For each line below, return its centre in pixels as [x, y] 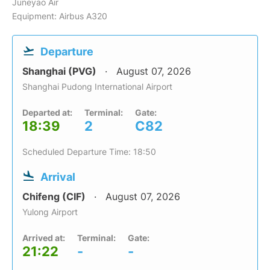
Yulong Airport [50, 212]
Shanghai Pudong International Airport [97, 87]
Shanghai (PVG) [61, 71]
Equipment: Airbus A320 [60, 16]
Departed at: [47, 113]
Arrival [58, 177]
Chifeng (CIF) [55, 197]
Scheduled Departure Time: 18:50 [89, 152]
